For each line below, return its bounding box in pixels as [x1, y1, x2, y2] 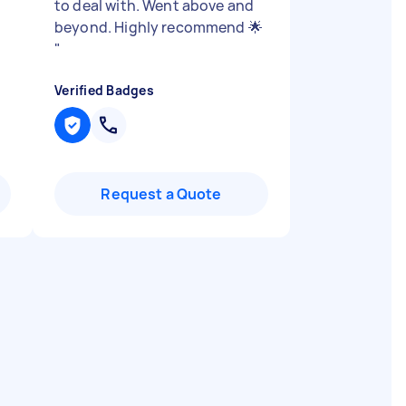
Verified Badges [54, 82, 154, 99]
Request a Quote [101, 184, 222, 204]
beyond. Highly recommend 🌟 [54, 17, 263, 37]
